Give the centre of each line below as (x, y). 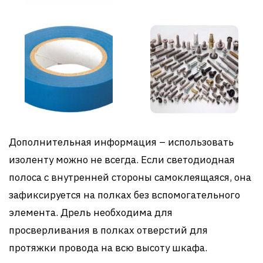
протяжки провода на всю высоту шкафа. (108, 247)
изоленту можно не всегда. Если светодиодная (122, 159)
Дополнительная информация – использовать (121, 142)
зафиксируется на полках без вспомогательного (124, 195)
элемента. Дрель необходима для (91, 212)
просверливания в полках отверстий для (108, 230)
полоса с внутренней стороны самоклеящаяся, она (130, 177)
